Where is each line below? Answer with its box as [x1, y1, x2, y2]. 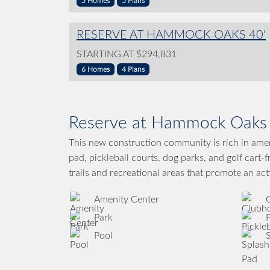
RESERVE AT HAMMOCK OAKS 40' [77, 29, 266, 42]
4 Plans [122, 66, 145, 74]
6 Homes [81, 66, 110, 74]
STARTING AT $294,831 [77, 49, 177, 60]
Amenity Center [94, 195, 159, 205]
